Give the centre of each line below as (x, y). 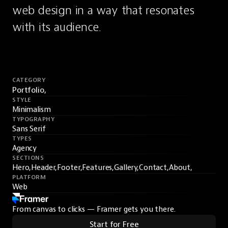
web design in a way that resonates (103, 10)
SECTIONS (28, 158)
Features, (98, 168)
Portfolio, (29, 90)
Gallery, (127, 168)
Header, (44, 168)
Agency (25, 148)
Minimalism (32, 110)
